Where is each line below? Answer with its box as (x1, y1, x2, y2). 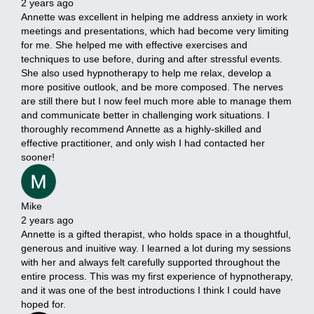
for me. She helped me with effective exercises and (21, 39, 247, 50)
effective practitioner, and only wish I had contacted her (21, 137, 265, 149)
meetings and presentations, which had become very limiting (21, 25, 289, 36)
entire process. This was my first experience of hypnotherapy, (21, 270, 293, 282)
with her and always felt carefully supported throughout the (21, 256, 280, 268)
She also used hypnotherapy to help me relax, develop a (21, 67, 271, 78)
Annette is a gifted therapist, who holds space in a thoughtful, (21, 228, 291, 240)
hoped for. (21, 298, 66, 310)
